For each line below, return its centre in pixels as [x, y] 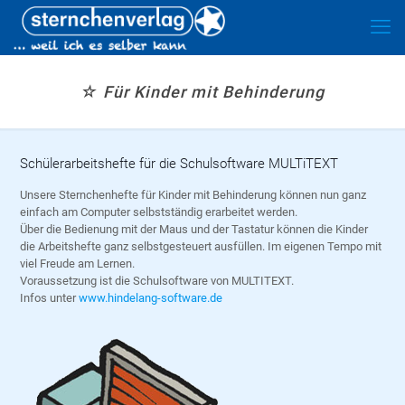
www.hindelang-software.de [150, 298]
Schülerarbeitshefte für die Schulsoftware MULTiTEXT [179, 164]
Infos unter [49, 298]
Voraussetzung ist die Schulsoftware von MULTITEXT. [156, 281]
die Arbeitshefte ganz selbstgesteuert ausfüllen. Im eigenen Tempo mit [200, 246]
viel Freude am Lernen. [77, 264]
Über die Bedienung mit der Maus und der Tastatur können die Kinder [193, 229]
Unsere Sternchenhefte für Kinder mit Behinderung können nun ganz [193, 195]
